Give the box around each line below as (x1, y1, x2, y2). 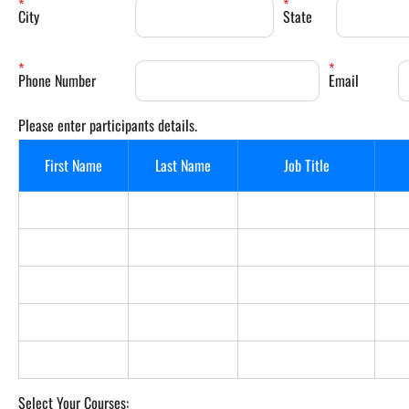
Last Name (155, 153, 211, 176)
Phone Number (18, 68, 96, 91)
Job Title (283, 153, 330, 176)
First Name (45, 153, 102, 176)
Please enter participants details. (18, 113, 197, 136)
